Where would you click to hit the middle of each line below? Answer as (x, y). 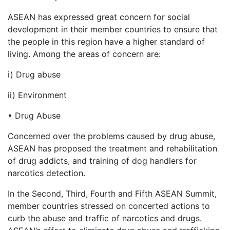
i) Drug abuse (34, 75)
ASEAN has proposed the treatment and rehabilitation (112, 149)
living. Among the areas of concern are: (84, 54)
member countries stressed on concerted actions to (109, 206)
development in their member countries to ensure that (113, 30)
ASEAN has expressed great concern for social (99, 17)
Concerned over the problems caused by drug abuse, (111, 136)
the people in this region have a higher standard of (106, 42)
